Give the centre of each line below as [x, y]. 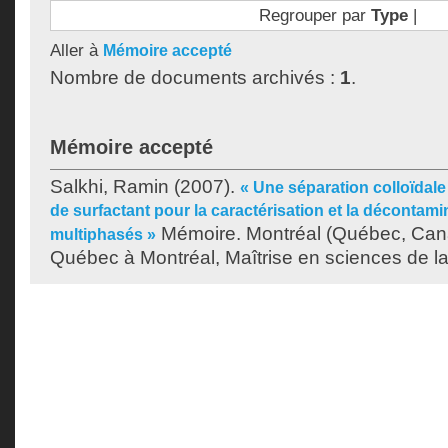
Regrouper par [314, 15]
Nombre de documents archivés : [195, 77]
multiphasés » [103, 234]
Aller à [76, 50]
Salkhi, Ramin [109, 186]
